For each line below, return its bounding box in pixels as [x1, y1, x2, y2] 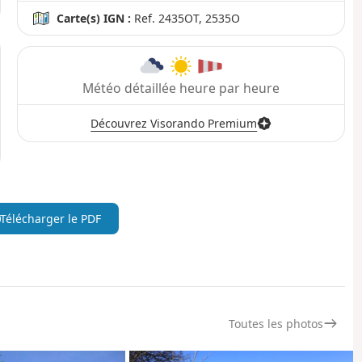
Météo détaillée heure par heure [82, 79, 280, 98]
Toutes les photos [228, 316, 323, 332]
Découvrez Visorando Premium [90, 116, 258, 132]
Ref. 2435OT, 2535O [131, 11, 241, 27]
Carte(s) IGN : [57, 11, 132, 27]
